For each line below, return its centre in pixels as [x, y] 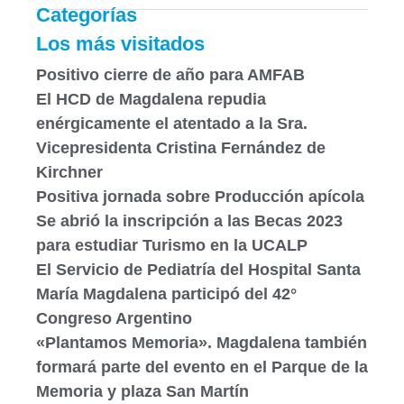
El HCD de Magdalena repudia [151, 99]
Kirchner [69, 172]
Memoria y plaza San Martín [142, 391]
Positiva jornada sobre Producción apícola [200, 196]
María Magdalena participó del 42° [166, 294]
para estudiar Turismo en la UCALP [172, 245]
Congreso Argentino [114, 318]
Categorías [87, 14]
